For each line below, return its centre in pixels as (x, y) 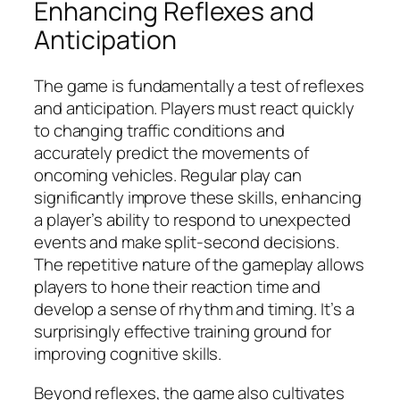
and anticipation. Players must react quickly (194, 108)
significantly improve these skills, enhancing (198, 198)
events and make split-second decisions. (187, 242)
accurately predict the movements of (171, 153)
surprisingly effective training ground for (183, 332)
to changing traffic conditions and (159, 131)
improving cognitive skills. (128, 354)
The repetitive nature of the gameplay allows (199, 265)
